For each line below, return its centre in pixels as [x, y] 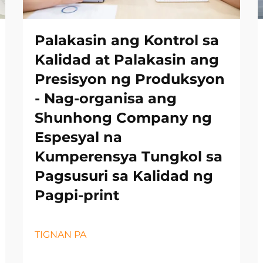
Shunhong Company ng [123, 118]
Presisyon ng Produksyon [130, 79]
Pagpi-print [77, 195]
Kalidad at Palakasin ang [127, 60]
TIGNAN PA [60, 235]
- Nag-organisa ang [106, 99]
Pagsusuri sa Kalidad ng [124, 176]
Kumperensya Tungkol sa [129, 157]
